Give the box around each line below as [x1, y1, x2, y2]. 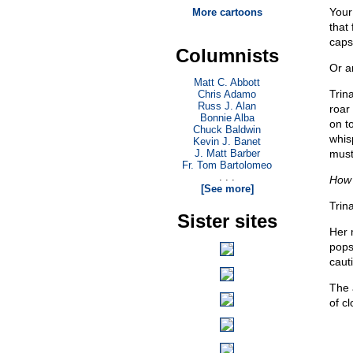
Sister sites [176, 210, 277, 232]
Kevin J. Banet [193, 136, 261, 147]
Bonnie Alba [199, 112, 255, 124]
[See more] [200, 183, 254, 195]
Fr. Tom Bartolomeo [182, 159, 272, 171]
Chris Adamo [198, 88, 256, 100]
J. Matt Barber [194, 147, 260, 159]
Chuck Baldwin [193, 124, 261, 136]
